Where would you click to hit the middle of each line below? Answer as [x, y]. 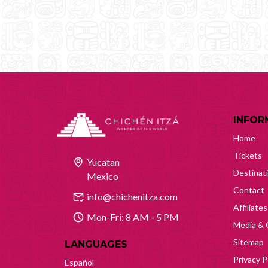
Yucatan [103, 162]
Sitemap [249, 242]
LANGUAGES [96, 244]
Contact [249, 190]
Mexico [103, 176]
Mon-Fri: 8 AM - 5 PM [133, 217]
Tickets [248, 155]
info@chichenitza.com [132, 196]
